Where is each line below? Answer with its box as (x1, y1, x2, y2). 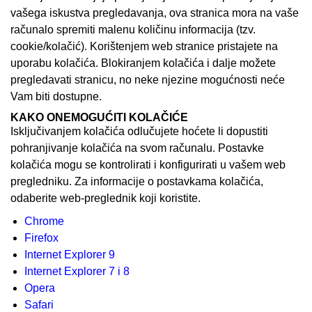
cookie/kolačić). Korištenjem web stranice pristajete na (10, 40, 278, 52)
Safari (24, 299, 54, 311)
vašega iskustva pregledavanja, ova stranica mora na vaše (10, 7, 299, 19)
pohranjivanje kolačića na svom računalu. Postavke (10, 142, 264, 154)
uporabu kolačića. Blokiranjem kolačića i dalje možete (10, 57, 276, 69)
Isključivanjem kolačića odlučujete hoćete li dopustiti (10, 125, 268, 137)
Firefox (24, 232, 58, 244)
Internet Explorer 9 (24, 249, 115, 260)
